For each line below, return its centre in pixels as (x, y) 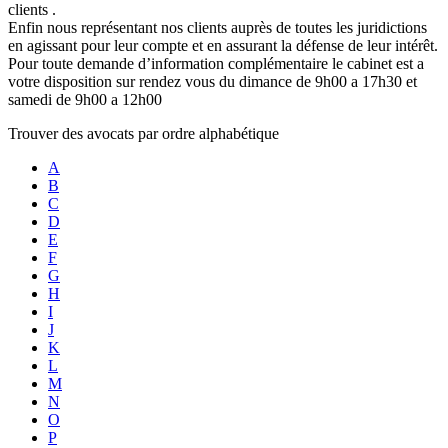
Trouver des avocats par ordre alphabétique (143, 134)
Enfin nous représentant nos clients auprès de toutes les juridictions (217, 28)
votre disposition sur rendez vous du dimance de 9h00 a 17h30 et (212, 82)
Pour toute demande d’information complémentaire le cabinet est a (216, 64)
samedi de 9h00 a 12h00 (85, 100)
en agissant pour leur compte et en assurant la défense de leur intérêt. (223, 46)
